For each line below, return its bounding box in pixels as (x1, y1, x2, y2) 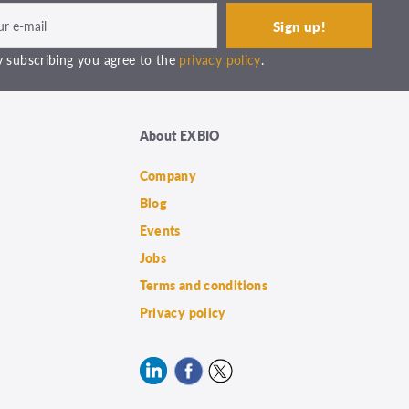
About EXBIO (139, 126, 220, 145)
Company (139, 166, 197, 185)
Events (139, 221, 181, 240)
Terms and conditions (139, 276, 268, 295)
